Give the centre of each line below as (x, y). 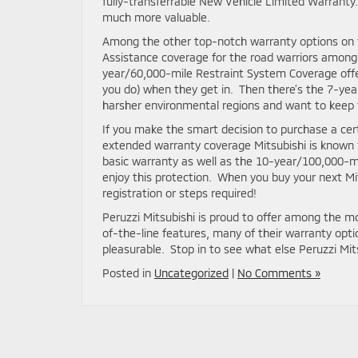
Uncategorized (191, 273)
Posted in (128, 273)
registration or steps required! (179, 193)
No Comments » (279, 273)
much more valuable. (156, 17)
